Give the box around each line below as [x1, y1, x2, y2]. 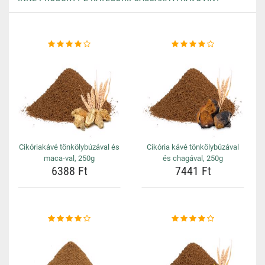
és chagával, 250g [163, 154, 223, 163]
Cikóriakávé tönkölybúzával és [19, 143, 119, 151]
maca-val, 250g [44, 154, 95, 163]
